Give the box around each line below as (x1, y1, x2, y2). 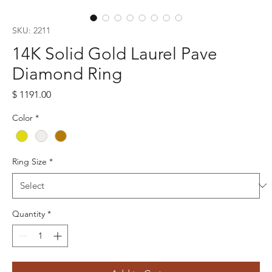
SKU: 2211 (12, 24, 50, 36)
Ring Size (12, 155, 47, 167)
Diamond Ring (12, 63, 122, 84)
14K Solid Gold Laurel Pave (12, 43, 217, 64)
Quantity (12, 208, 45, 219)
